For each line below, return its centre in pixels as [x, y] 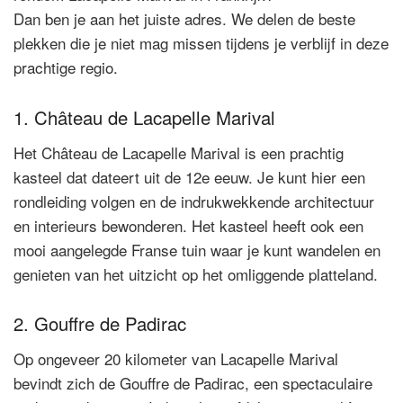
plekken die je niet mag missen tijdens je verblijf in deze [201, 43]
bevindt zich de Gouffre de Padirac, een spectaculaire [193, 383]
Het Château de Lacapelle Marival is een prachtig [179, 152]
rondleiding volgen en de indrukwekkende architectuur [194, 201]
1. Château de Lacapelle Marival [144, 117]
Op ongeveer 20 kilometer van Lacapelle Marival [176, 359]
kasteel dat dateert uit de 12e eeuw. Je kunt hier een [189, 176]
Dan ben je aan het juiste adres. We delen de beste [184, 19]
